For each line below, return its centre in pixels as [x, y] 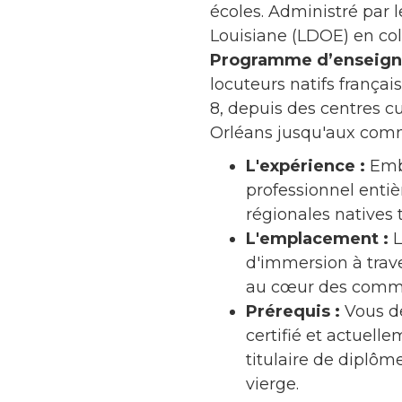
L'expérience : [306, 166]
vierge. [272, 384]
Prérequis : [293, 311]
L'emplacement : [317, 238]
